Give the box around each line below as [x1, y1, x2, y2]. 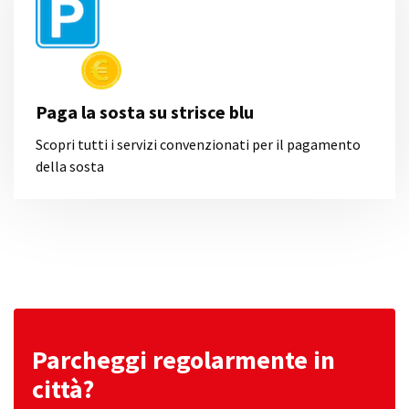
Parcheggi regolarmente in [32, 343, 335, 376]
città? [32, 372, 94, 405]
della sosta [36, 157, 104, 175]
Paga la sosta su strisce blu [36, 100, 254, 123]
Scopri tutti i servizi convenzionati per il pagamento [36, 135, 361, 153]
